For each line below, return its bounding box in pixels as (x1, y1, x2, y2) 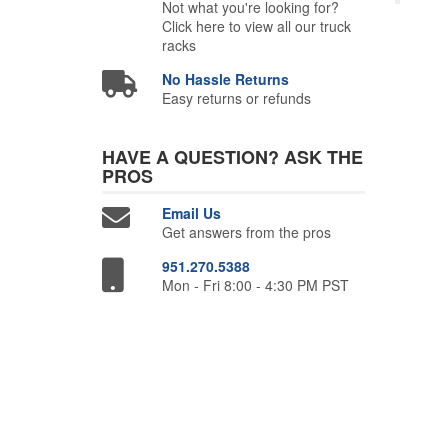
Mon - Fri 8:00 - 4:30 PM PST (162, 275, 350, 296)
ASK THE (284, 144, 363, 171)
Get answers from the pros (162, 222, 332, 243)
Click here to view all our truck (162, 16, 352, 37)
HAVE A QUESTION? (102, 144, 284, 171)
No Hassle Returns (162, 69, 290, 90)
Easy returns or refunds (162, 88, 312, 109)
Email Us (162, 203, 222, 224)
